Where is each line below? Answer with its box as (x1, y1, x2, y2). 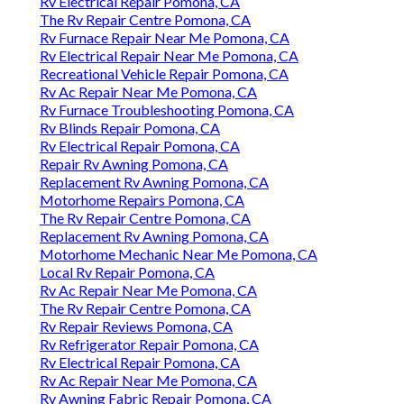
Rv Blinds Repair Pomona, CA (40, 119, 220, 137)
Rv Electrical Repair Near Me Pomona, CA (40, 47, 298, 65)
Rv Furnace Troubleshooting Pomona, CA (40, 101, 294, 119)
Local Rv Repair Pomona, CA (40, 263, 215, 281)
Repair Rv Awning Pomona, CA (40, 155, 228, 173)
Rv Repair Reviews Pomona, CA (40, 317, 233, 335)
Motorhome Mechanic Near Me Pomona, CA (40, 245, 317, 263)
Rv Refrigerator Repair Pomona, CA (40, 335, 259, 353)
